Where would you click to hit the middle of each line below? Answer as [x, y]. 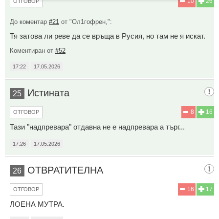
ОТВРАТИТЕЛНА [65, 170]
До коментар [29, 22]
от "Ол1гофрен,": [86, 22]
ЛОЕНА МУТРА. [37, 204]
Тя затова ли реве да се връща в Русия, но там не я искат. [108, 36]
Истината [48, 93]
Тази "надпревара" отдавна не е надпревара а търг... [97, 127]
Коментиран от [33, 50]
